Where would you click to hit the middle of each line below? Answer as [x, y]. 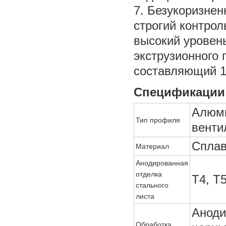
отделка [149, 174]
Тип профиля [158, 120]
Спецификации [179, 92]
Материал [152, 146]
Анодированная [162, 163]
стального [152, 185]
